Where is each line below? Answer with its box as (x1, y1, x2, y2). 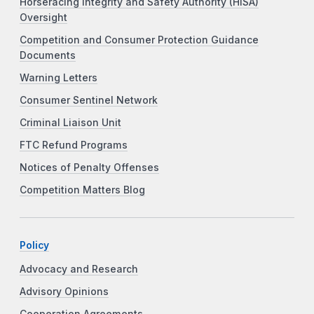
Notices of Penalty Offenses (20, 161, 159, 173)
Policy (20, 239, 49, 251)
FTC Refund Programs (20, 139, 128, 151)
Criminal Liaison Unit (20, 116, 121, 128)
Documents (20, 49, 76, 61)
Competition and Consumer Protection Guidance (20, 34, 259, 46)
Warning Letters (20, 71, 97, 83)
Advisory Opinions (20, 285, 109, 297)
